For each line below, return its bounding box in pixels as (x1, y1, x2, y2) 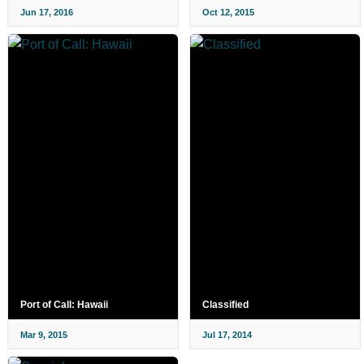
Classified (202, 298, 249, 310)
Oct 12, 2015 (202, 7, 254, 17)
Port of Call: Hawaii (20, 298, 108, 310)
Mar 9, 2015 (20, 329, 67, 340)
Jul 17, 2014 (202, 329, 252, 340)
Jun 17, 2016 (20, 7, 73, 17)
